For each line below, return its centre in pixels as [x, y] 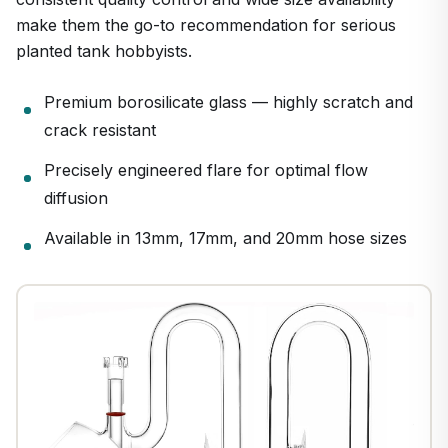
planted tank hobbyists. [104, 51]
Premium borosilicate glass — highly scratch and [228, 102]
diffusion [76, 198]
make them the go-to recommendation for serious [206, 25]
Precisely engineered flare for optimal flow [206, 170]
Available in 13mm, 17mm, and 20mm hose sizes [225, 238]
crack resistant [100, 130]
